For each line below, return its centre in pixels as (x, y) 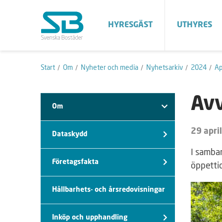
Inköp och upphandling (90, 217)
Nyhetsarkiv (165, 67)
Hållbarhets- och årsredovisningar (109, 190)
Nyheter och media (110, 67)
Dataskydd (70, 134)
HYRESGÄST (130, 25)
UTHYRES (194, 25)
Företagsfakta (75, 162)
